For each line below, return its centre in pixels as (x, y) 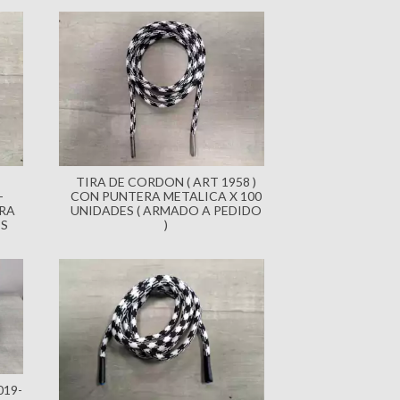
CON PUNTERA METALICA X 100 (166, 196)
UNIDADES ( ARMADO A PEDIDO (166, 210)
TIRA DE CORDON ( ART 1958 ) (166, 181)
